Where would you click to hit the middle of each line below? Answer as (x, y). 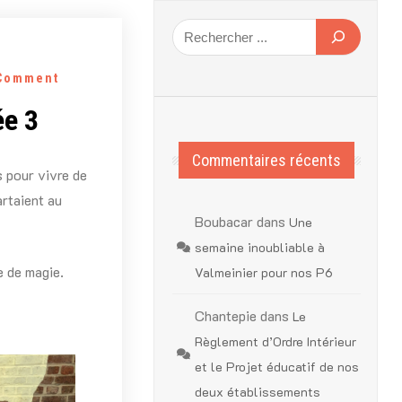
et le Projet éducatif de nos (277, 367)
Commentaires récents (267, 160)
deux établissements (258, 392)
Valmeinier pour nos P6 (264, 272)
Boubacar (224, 221)
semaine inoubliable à (260, 247)
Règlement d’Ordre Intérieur (276, 341)
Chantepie (226, 315)
